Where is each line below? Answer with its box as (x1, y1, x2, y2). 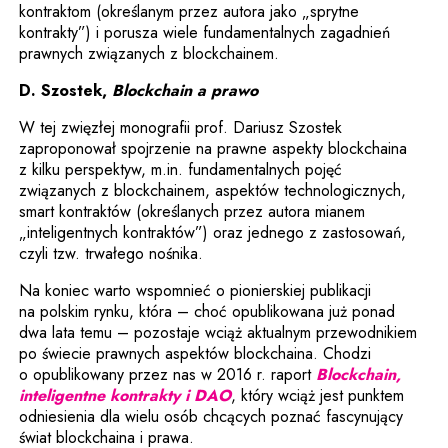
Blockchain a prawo (112, 79, 259, 102)
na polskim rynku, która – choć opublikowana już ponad (19, 300, 396, 323)
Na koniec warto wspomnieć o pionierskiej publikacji (19, 279, 372, 302)
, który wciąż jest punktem (231, 384, 405, 407)
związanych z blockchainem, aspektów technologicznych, (19, 179, 407, 202)
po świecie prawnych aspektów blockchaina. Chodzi (19, 342, 372, 365)
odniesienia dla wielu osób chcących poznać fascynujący (19, 405, 404, 428)
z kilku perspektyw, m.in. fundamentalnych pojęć (19, 158, 343, 181)
